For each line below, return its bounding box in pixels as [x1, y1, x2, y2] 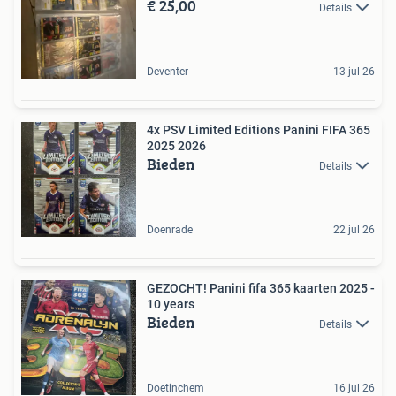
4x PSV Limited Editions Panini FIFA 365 [147, 123, 370, 137]
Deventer [147, 65, 188, 78]
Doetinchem [147, 382, 204, 394]
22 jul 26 [333, 224, 375, 236]
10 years [147, 297, 194, 311]
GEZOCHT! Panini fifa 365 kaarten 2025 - [147, 281, 375, 295]
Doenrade [147, 224, 193, 236]
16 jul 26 [333, 382, 375, 394]
